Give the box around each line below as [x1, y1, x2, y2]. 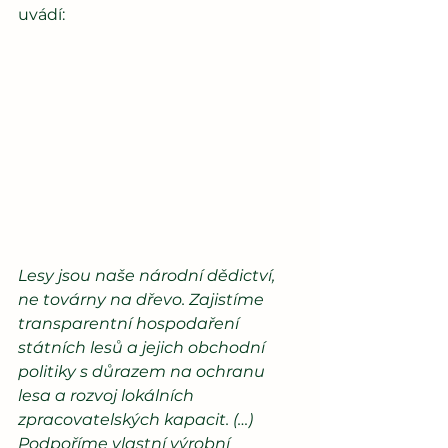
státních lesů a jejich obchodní [18, 337, 269, 357]
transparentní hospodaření [18, 313, 243, 333]
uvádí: [18, 4, 69, 24]
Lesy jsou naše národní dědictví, [18, 265, 279, 285]
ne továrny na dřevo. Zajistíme [18, 289, 268, 309]
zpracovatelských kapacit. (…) [18, 409, 257, 429]
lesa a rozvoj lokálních [18, 385, 198, 405]
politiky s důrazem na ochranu [18, 361, 269, 381]
